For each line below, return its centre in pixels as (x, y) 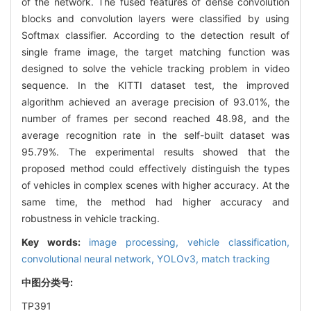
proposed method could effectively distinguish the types (155, 168)
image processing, (138, 242)
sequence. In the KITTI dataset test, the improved (155, 85)
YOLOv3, (179, 258)
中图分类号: (48, 282)
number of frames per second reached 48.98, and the (155, 118)
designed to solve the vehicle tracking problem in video (155, 68)
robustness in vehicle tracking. (91, 218)
